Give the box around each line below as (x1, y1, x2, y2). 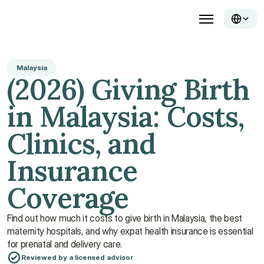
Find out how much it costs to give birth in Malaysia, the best (7, 212, 243, 224)
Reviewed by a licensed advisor (21, 253, 133, 262)
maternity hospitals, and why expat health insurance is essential (7, 225, 253, 237)
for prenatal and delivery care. (7, 238, 124, 250)
